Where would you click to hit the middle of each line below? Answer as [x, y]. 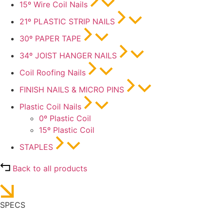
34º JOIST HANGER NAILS [68, 55]
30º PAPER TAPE [50, 38]
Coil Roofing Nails [53, 73]
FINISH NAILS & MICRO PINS [72, 90]
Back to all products [50, 168]
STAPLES [36, 147]
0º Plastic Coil [65, 118]
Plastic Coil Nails [50, 107]
